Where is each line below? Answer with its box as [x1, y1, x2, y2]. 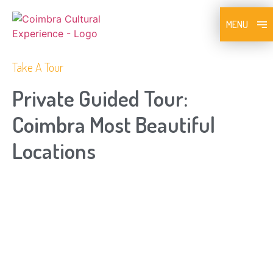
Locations [12, 136, 96, 165]
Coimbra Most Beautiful [12, 110, 215, 138]
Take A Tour [12, 59, 63, 75]
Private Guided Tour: [12, 84, 188, 112]
